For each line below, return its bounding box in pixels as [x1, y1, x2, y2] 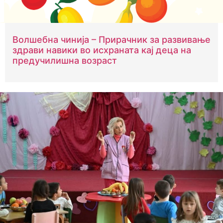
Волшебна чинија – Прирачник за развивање [12, 34, 211, 45]
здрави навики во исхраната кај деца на [12, 45, 191, 56]
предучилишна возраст [12, 55, 117, 66]
